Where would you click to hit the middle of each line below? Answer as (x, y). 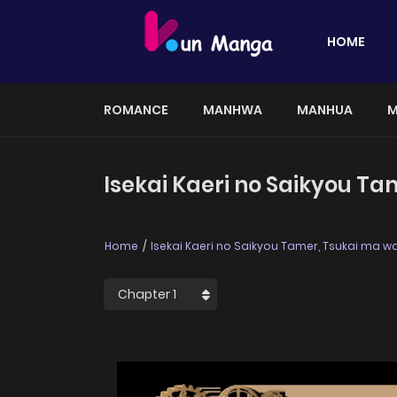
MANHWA (233, 110)
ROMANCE (136, 110)
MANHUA (325, 110)
